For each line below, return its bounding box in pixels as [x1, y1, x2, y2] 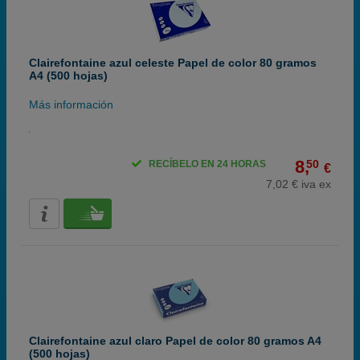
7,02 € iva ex [266, 178, 331, 190]
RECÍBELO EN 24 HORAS [149, 158, 266, 170]
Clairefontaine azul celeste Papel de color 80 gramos [29, 56, 317, 69]
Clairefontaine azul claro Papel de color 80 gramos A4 [29, 334, 321, 347]
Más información [29, 98, 113, 111]
